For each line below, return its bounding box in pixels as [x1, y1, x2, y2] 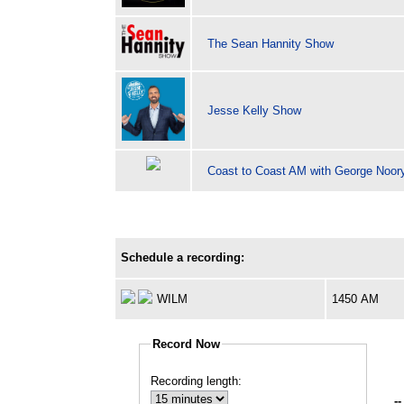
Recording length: [151, 374, 243, 389]
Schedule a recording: [121, 250, 245, 264]
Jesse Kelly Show [207, 103, 301, 117]
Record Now [152, 337, 221, 352]
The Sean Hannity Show [207, 36, 334, 50]
